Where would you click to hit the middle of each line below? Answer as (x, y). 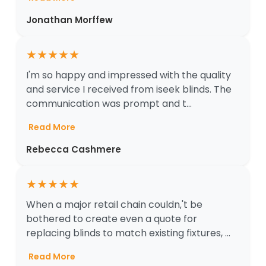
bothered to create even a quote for (112, 218)
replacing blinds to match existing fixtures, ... (128, 233)
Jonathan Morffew (69, 20)
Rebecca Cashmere (74, 149)
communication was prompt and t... (109, 103)
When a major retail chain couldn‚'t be (114, 204)
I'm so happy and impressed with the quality (129, 75)
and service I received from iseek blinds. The (129, 89)
